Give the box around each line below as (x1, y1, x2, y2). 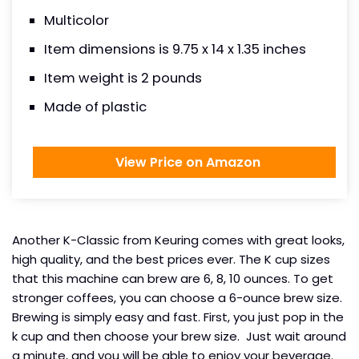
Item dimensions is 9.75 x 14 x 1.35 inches (44, 40, 306, 59)
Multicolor (44, 11, 109, 30)
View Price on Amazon (108, 153, 260, 172)
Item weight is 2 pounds (44, 69, 202, 88)
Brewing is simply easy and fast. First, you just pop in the (12, 309, 344, 326)
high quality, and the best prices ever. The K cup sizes (12, 251, 330, 268)
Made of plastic (44, 98, 147, 117)
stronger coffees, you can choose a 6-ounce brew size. (12, 289, 342, 307)
